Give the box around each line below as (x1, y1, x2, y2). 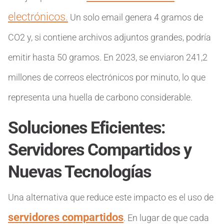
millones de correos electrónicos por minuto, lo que (8, 72, 205, 82)
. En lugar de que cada (123, 212, 209, 223)
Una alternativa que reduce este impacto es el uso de (8, 192, 213, 202)
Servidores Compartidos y (8, 139, 191, 159)
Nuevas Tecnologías (8, 161, 151, 181)
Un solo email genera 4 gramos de (68, 12, 203, 22)
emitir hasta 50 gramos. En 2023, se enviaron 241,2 (8, 52, 207, 62)
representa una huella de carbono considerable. (8, 92, 192, 102)
